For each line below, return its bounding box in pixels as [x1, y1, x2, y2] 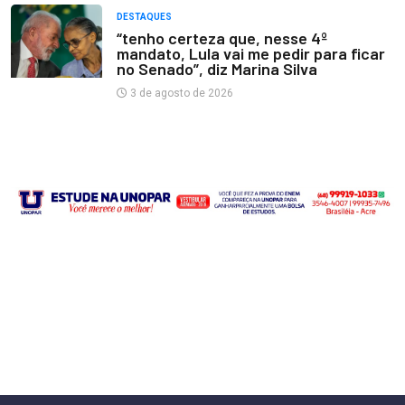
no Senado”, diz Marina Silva [116, 59, 317, 80]
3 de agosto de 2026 [127, 87, 233, 100]
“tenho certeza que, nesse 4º [116, 28, 327, 49]
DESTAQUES [116, 12, 172, 23]
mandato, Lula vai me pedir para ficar [116, 43, 385, 64]
